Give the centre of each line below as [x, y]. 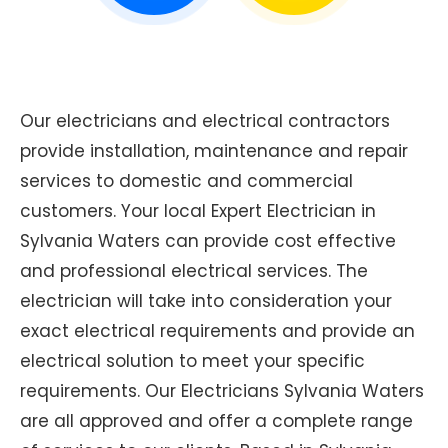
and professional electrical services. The [194, 270]
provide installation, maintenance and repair [214, 150]
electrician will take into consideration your [206, 300]
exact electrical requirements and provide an [217, 330]
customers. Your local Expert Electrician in [198, 210]
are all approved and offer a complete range [216, 420]
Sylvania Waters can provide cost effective [208, 240]
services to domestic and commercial [186, 180]
